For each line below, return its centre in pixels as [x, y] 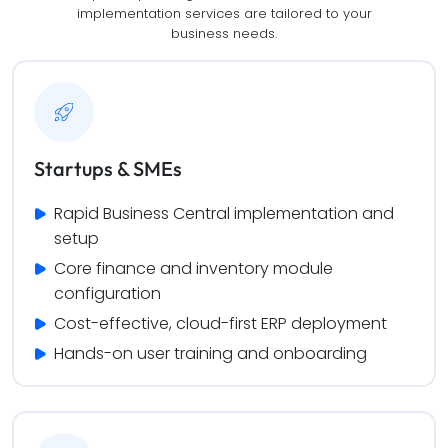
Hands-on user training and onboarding [210, 353]
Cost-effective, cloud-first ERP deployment [220, 323]
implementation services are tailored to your [224, 14]
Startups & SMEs [107, 168]
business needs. [224, 34]
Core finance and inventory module [193, 268]
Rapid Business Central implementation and [223, 213]
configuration [107, 293]
